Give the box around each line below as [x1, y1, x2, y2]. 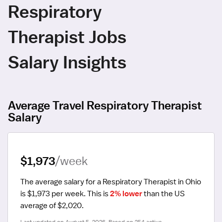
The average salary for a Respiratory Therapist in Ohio [20, 176, 201, 187]
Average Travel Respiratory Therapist [8, 98, 202, 112]
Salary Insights [8, 51, 126, 72]
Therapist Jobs [8, 25, 126, 47]
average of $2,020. [20, 200, 84, 211]
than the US [142, 188, 185, 199]
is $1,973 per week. [20, 188, 86, 199]
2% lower [110, 188, 142, 199]
